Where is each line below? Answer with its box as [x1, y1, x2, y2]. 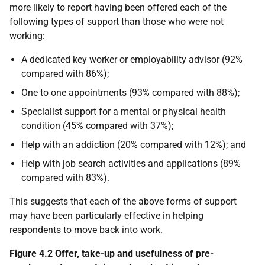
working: [9, 30, 45, 42]
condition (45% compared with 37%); [21, 120, 173, 132]
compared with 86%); [21, 68, 109, 80]
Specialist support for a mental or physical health [21, 106, 226, 118]
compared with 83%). [21, 172, 109, 184]
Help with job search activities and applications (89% [21, 158, 241, 170]
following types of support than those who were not [9, 16, 224, 28]
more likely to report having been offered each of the [9, 2, 227, 14]
